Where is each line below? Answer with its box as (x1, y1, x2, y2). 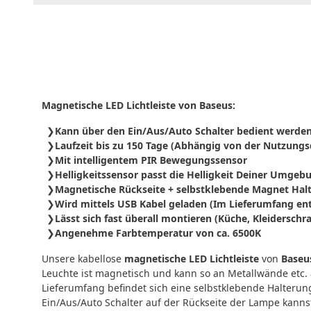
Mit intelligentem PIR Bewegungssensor (55, 153, 247, 167)
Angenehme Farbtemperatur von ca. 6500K (55, 226, 261, 239)
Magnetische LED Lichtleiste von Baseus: (42, 98, 235, 112)
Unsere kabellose (42, 251, 124, 265)
